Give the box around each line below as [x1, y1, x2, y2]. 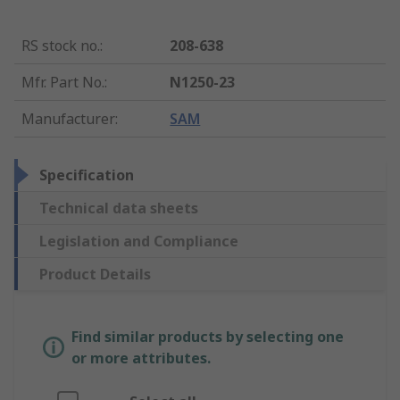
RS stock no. [21, 36, 100, 56]
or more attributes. [71, 348, 211, 369]
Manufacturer [21, 109, 115, 129]
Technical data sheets [39, 198, 198, 219]
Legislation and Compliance [39, 231, 238, 252]
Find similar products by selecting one [71, 327, 344, 347]
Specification [39, 165, 134, 186]
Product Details [39, 264, 151, 285]
